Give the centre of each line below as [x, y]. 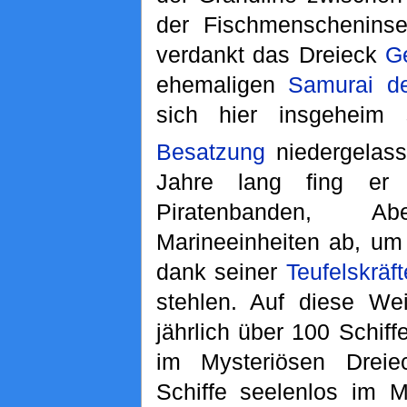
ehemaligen [222, 84]
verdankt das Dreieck [271, 54]
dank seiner [221, 272]
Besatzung [210, 152]
